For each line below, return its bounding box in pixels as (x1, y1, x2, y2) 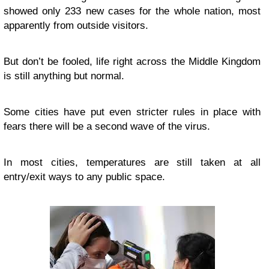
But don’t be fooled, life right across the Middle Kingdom (4, 55, 261, 67)
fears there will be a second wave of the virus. (4, 120, 213, 132)
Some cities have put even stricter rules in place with (4, 106, 261, 118)
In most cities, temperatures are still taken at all (4, 156, 261, 168)
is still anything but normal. (4, 70, 124, 82)
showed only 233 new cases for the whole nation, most (4, 5, 261, 17)
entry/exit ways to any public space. (4, 171, 165, 183)
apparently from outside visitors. (4, 19, 148, 31)
